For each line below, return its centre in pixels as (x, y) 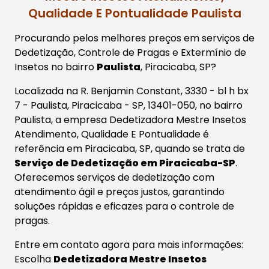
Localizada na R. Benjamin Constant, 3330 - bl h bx (131, 91)
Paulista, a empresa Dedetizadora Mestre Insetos (130, 120)
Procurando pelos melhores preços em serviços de (134, 38)
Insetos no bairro (56, 67)
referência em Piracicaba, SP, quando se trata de (130, 149)
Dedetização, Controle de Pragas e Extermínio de (130, 53)
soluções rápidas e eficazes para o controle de (124, 207)
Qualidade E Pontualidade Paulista (134, 14)
